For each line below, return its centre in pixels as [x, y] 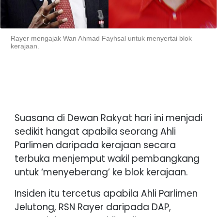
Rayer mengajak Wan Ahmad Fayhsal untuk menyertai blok [101, 38]
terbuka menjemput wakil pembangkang [107, 158]
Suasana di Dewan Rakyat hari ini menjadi [108, 118]
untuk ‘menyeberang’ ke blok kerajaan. [101, 172]
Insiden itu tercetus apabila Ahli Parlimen [106, 193]
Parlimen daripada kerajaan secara [95, 145]
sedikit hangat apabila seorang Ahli [95, 131]
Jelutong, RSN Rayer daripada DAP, [93, 207]
